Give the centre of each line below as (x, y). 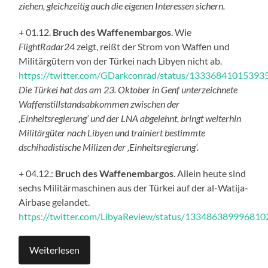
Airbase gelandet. (54, 202)
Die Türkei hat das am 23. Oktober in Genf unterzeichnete (128, 90)
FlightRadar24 (47, 47)
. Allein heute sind (210, 173)
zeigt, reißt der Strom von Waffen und (153, 47)
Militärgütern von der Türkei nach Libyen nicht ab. (121, 61)
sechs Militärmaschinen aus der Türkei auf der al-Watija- (134, 188)
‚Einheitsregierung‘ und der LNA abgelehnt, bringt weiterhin (130, 118)
